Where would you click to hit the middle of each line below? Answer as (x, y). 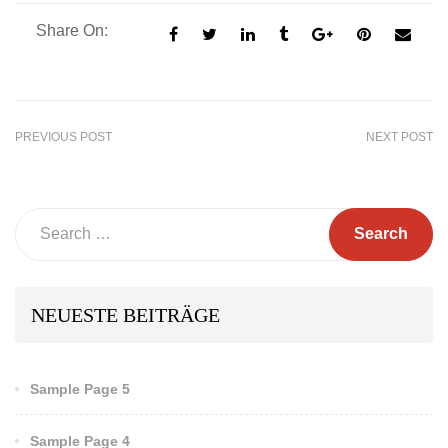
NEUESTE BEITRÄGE (125, 314)
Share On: (72, 30)
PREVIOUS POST (63, 136)
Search (39, 221)
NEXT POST (399, 136)
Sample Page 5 (80, 388)
